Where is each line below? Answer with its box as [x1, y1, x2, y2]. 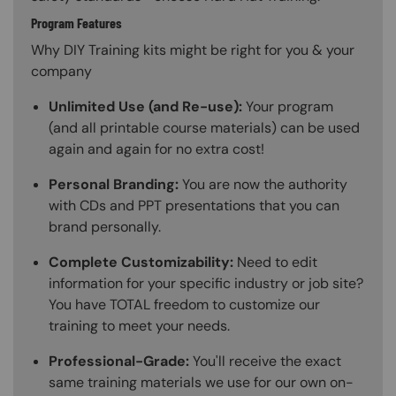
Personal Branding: [49, 175, 179, 194]
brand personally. [49, 217, 161, 236]
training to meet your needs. [49, 316, 230, 335]
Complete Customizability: [49, 253, 233, 271]
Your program [242, 97, 333, 116]
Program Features [31, 14, 122, 32]
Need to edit [233, 253, 317, 271]
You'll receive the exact [189, 352, 341, 370]
